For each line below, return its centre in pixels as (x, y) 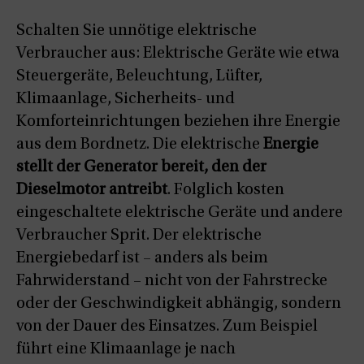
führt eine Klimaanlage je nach (126, 350)
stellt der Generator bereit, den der (141, 168)
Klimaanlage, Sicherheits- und (126, 100)
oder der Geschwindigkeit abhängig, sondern (179, 304)
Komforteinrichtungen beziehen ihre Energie (178, 122)
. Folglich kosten (226, 191)
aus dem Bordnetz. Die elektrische (140, 145)
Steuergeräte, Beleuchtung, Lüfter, (139, 77)
